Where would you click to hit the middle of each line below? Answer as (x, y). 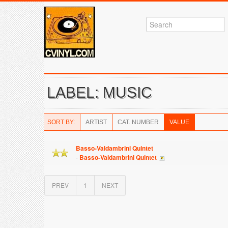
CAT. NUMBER (138, 122)
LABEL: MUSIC (99, 92)
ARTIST (96, 122)
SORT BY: (61, 122)
